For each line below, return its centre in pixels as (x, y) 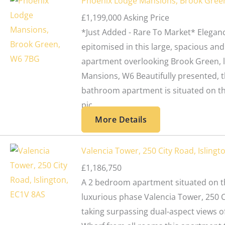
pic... (90, 105)
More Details (121, 119)
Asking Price (147, 17)
